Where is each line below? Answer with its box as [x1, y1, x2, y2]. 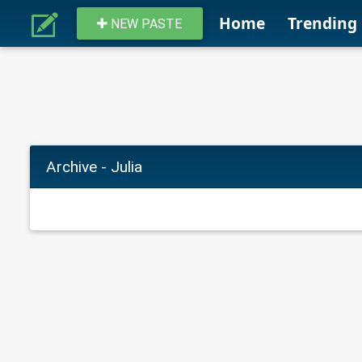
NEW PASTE [107, 15, 183, 32]
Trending [287, 12, 357, 35]
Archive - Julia [46, 157, 142, 177]
